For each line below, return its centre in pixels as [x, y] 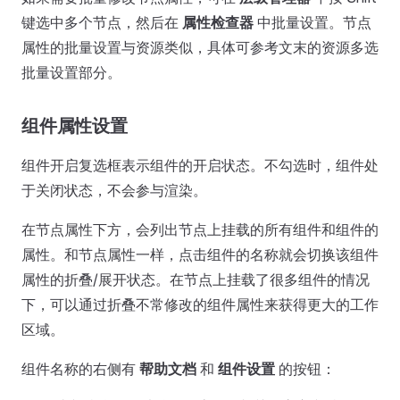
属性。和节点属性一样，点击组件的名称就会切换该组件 [200, 255]
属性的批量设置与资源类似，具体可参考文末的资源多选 [200, 48]
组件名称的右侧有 [80, 369]
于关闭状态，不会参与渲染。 [114, 191]
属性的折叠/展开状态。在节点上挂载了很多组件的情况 [196, 280]
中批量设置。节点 [312, 23]
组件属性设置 [75, 126]
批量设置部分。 [71, 73]
